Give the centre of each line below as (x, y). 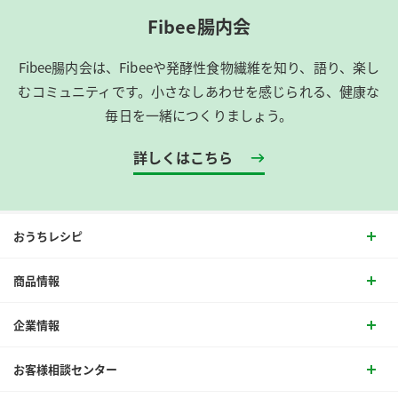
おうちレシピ (48, 235)
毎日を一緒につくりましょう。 (199, 115)
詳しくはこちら (183, 157)
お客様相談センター (65, 369)
